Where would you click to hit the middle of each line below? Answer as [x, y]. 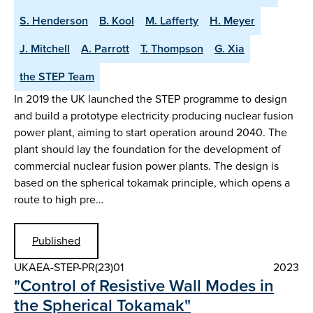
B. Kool [117, 20]
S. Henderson [54, 20]
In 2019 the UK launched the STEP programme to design [151, 99]
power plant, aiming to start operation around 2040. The [151, 132]
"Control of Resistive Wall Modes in [144, 286]
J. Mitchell [45, 48]
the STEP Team [57, 76]
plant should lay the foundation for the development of [147, 149]
